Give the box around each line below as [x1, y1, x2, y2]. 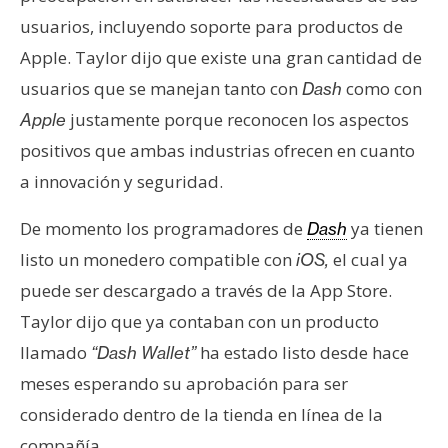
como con [342, 76, 422, 100]
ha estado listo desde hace [196, 340, 409, 364]
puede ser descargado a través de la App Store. [20, 278, 392, 302]
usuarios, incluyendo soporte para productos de [20, 14, 403, 38]
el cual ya [329, 247, 408, 271]
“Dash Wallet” [91, 341, 196, 363]
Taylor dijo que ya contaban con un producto [20, 309, 379, 333]
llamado [20, 340, 91, 364]
